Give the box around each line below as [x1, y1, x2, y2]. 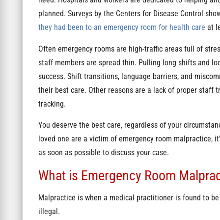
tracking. [38, 99, 66, 109]
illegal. [38, 207, 62, 217]
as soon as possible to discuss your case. [38, 148, 169, 158]
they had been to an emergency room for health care [38, 23, 205, 32]
